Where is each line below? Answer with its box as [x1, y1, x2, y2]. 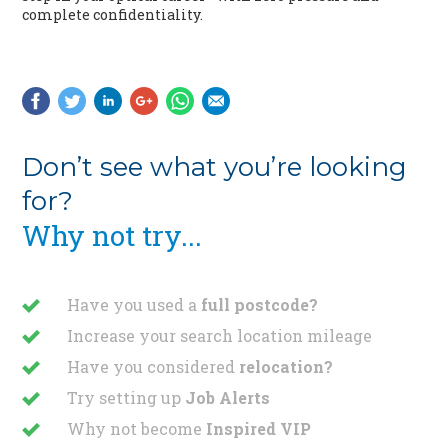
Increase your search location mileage [67, 325, 373, 347]
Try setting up [67, 387, 186, 409]
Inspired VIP [206, 418, 312, 440]
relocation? [239, 356, 334, 378]
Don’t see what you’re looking [22, 151, 408, 184]
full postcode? [201, 294, 319, 316]
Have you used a [67, 294, 202, 316]
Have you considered [67, 356, 240, 378]
